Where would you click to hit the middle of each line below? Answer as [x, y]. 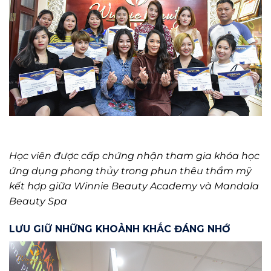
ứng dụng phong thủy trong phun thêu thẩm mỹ [132, 171]
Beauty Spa [38, 201]
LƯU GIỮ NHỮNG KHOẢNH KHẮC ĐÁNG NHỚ [120, 229]
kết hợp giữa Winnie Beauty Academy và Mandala [134, 186]
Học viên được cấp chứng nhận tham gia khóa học [134, 155]
